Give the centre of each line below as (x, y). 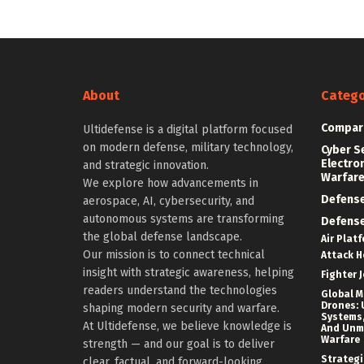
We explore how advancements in (171, 184)
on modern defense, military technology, (188, 148)
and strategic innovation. (146, 166)
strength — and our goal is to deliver (179, 344)
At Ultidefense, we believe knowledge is (187, 327)
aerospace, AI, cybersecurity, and (169, 201)
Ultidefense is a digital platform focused (188, 130)
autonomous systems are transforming (184, 219)
